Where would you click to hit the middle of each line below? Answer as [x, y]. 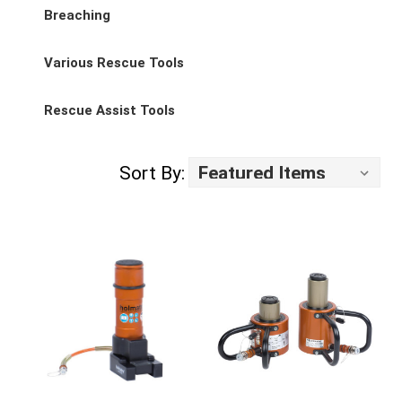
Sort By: [152, 173]
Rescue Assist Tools [109, 110]
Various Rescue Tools [114, 63]
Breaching [77, 15]
